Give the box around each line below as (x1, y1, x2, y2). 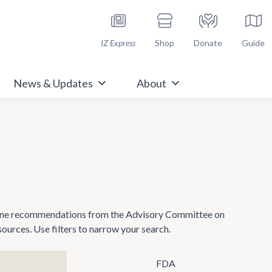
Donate (194, 38, 222, 48)
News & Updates (13, 76, 93, 90)
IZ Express (101, 38, 135, 48)
